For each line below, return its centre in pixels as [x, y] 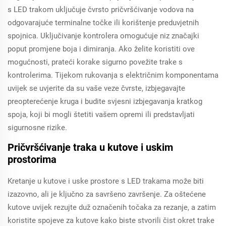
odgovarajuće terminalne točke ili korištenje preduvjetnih [103, 23]
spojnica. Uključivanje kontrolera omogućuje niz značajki [103, 36]
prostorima [32, 159]
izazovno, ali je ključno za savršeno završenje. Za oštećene [107, 194]
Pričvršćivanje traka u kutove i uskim [90, 147]
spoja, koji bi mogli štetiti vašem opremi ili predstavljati [101, 115]
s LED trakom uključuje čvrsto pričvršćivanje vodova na [101, 10]
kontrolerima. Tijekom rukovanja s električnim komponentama [113, 75]
